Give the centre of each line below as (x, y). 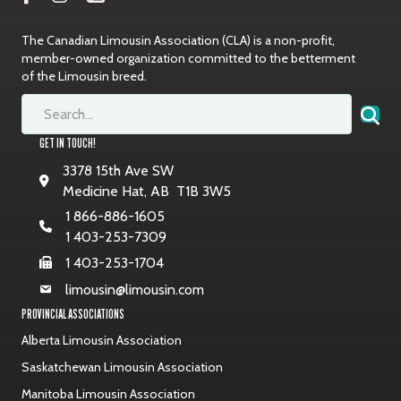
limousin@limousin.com (135, 290)
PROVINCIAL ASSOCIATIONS (73, 314)
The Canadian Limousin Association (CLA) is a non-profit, (178, 41)
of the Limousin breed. (84, 77)
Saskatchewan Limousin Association (122, 367)
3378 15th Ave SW (118, 171)
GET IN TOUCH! (68, 143)
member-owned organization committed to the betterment (188, 59)
